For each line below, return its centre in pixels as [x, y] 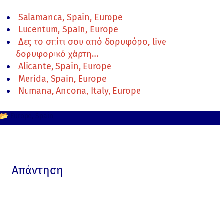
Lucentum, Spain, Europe [68, 30]
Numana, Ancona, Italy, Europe [80, 91]
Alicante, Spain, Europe [65, 67]
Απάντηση [38, 171]
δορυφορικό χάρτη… [57, 54]
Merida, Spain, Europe [62, 79]
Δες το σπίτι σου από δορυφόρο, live [92, 42]
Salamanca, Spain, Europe [70, 17]
